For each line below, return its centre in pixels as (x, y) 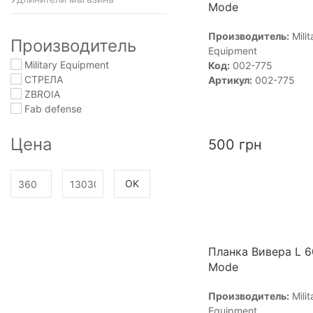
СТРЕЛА (42, 79)
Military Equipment (65, 65)
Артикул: (230, 80)
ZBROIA (41, 94)
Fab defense (52, 109)
